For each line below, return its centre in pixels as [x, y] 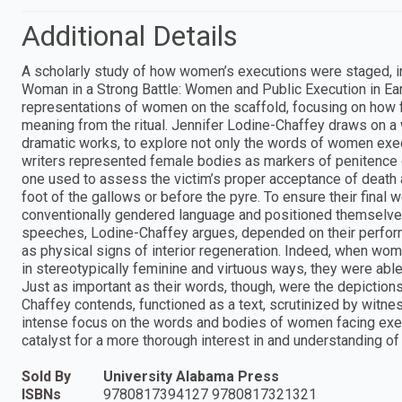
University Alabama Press [191, 376]
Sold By [46, 376]
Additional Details [130, 35]
